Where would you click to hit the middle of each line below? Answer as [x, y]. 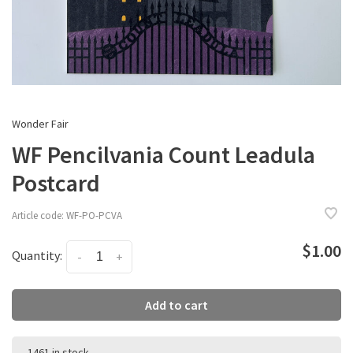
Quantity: [37, 255]
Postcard [56, 182]
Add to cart [176, 305]
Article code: [38, 216]
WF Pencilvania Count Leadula [163, 154]
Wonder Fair [40, 123]
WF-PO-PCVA [93, 216]
